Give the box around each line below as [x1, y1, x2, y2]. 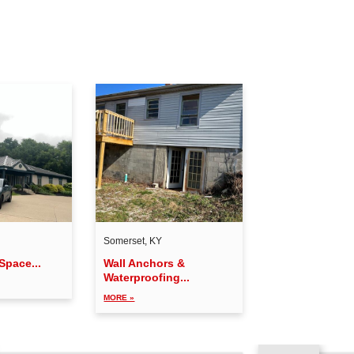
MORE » [104, 292, 135, 302]
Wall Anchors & [104, 256, 186, 269]
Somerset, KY [104, 235, 163, 247]
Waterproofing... [104, 270, 190, 284]
